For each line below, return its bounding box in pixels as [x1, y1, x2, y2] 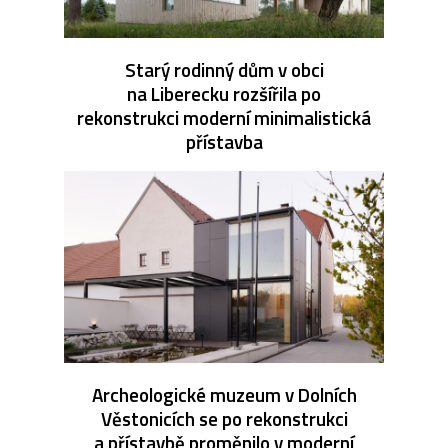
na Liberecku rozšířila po [127, 78, 321, 108]
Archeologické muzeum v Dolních [91, 379, 357, 409]
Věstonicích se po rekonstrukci [100, 403, 348, 433]
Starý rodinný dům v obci [124, 54, 324, 84]
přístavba [185, 126, 263, 156]
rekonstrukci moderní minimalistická [77, 102, 371, 132]
